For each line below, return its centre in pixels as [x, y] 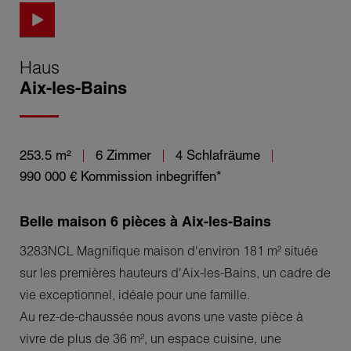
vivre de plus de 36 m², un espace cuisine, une [150, 338]
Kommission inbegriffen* [151, 176]
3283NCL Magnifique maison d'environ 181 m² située [169, 250]
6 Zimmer [123, 155]
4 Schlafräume [218, 155]
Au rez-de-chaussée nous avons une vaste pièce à [161, 316]
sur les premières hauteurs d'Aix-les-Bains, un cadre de [175, 272]
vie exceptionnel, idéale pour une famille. [135, 294]
